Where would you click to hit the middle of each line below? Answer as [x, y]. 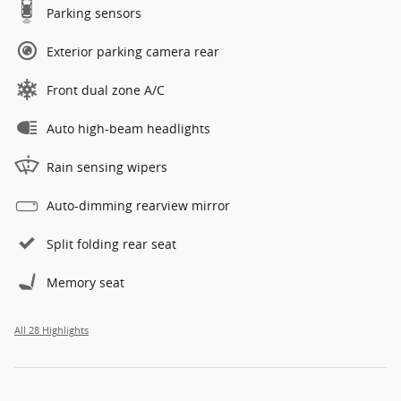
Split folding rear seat [111, 243]
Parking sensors [94, 13]
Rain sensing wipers [107, 166]
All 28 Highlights [51, 330]
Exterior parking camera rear [133, 51]
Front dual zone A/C [106, 90]
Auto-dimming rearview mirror [138, 205]
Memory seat [85, 282]
